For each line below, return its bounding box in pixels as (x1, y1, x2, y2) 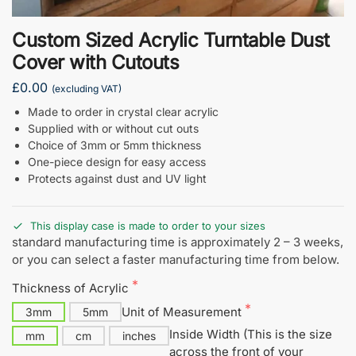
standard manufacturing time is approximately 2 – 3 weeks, (12, 234, 343, 250)
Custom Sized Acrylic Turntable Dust (12, 28, 330, 52)
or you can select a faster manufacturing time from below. (12, 251, 339, 267)
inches (122, 328, 156, 342)
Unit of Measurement (122, 304, 245, 319)
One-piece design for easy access (28, 155, 206, 169)
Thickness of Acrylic (12, 280, 132, 296)
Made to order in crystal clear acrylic (28, 105, 219, 119)
